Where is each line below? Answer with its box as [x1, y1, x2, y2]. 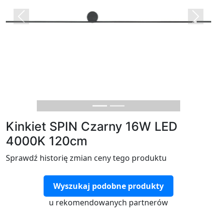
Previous [20, 16, 53, 27]
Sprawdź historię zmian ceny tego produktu [6, 153, 167, 163]
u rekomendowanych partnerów [49, 197, 168, 208]
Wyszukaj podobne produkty [53, 181, 164, 191]
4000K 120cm [6, 134, 87, 148]
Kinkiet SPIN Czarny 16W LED [6, 119, 177, 134]
